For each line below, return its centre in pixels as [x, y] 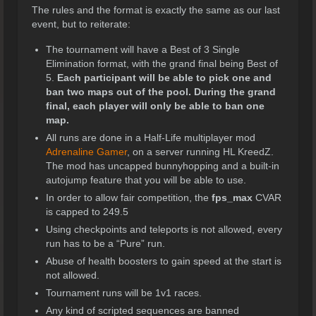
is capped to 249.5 [87, 212]
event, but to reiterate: [81, 24]
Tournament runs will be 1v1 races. [124, 293]
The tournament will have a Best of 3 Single [143, 50]
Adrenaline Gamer [86, 152]
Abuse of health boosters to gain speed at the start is [164, 261]
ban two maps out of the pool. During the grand [161, 92]
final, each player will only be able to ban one [155, 106]
